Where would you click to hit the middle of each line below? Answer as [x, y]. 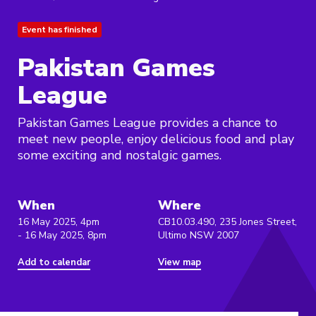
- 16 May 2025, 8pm [62, 236]
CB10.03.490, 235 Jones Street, [227, 222]
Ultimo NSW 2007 [199, 236]
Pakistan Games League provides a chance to [147, 123]
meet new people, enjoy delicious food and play [156, 139]
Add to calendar [54, 263]
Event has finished [60, 30]
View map [180, 263]
